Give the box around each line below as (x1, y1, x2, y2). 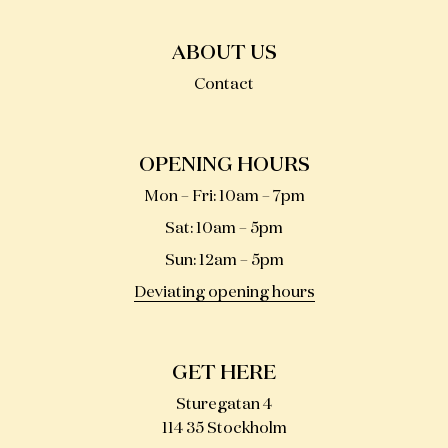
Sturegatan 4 (176, 397, 272, 414)
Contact (194, 77, 254, 94)
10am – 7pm (218, 189, 305, 206)
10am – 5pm (196, 221, 283, 238)
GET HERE (172, 363, 276, 384)
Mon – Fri (143, 189, 213, 206)
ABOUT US (171, 43, 277, 64)
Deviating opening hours (133, 285, 315, 302)
